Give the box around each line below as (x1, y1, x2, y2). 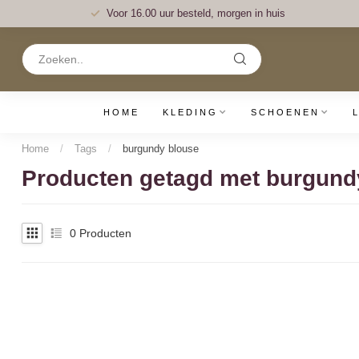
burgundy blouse (123, 143, 199, 155)
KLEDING (162, 107, 218, 117)
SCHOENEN (250, 107, 320, 117)
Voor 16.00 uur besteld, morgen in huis (106, 7, 285, 19)
